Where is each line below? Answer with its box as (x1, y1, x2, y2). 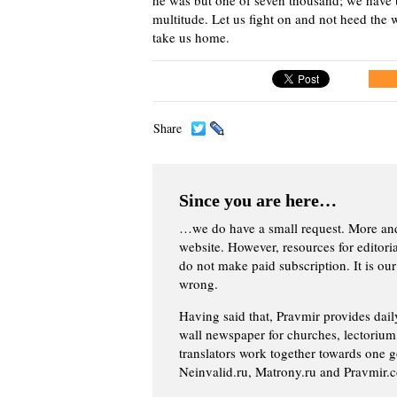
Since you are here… (179, 190, 337, 210)
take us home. (152, 27, 230, 46)
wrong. (179, 274, 218, 292)
